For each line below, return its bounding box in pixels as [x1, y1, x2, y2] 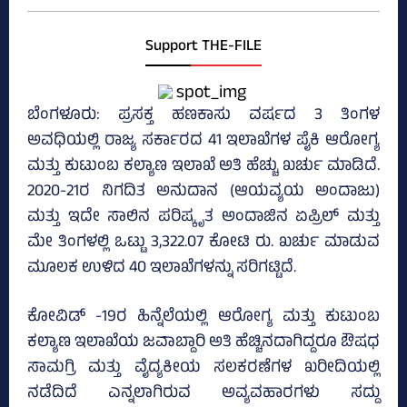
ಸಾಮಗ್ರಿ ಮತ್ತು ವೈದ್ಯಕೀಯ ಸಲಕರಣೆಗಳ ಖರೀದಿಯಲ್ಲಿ [27, 355, 380, 383]
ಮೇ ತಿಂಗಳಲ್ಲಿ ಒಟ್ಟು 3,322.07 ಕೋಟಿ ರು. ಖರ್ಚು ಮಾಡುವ [27, 230, 380, 258]
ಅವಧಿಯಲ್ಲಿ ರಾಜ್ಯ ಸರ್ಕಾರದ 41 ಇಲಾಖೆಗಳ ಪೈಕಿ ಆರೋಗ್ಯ [27, 128, 380, 156]
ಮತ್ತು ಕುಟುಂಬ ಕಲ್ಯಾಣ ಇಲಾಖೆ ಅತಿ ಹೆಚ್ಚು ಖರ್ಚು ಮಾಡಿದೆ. [27, 154, 380, 182]
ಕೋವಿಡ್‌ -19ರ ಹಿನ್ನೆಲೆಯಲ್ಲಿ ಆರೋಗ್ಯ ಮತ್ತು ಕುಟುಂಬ [27, 304, 380, 333]
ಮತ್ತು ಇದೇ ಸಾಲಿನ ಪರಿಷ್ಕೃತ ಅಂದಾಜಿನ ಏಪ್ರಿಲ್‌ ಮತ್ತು [27, 204, 380, 233]
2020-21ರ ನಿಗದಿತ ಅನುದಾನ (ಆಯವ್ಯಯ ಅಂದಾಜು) [27, 179, 380, 207]
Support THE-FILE [145, 35, 262, 61]
